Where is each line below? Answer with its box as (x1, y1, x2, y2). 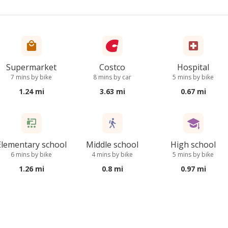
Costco (99, 62, 126, 73)
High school (170, 139, 216, 150)
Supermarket (6, 62, 57, 73)
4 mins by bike (92, 150, 133, 159)
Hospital (177, 62, 210, 73)
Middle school (86, 139, 139, 150)
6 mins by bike (11, 150, 52, 159)
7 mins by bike (11, 73, 52, 81)
